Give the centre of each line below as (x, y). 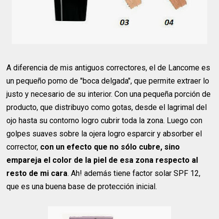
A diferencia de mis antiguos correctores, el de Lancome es (109, 68)
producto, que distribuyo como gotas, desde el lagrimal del (107, 108)
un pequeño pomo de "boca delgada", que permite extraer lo (108, 81)
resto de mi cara (37, 174)
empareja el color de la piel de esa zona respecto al (102, 160)
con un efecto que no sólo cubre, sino (110, 147)
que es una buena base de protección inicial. (82, 187)
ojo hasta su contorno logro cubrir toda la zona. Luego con (105, 121)
